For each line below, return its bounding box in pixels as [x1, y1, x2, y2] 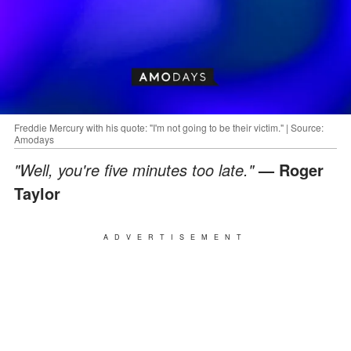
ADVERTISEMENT [103, 231, 248, 242]
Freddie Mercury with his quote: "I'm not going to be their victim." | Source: [14, 120, 324, 134]
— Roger [259, 157, 324, 181]
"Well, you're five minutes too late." [14, 157, 259, 181]
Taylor [14, 181, 60, 204]
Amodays [14, 132, 54, 146]
